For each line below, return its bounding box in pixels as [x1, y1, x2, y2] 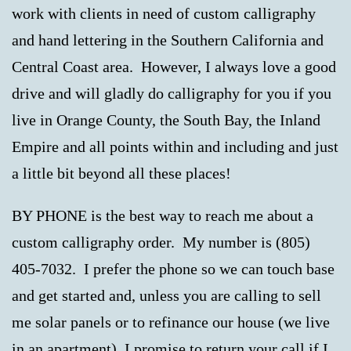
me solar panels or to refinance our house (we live [12, 313, 330, 331]
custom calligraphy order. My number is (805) [12, 233, 310, 251]
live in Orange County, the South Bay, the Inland [12, 110, 320, 128]
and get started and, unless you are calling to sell [12, 286, 321, 304]
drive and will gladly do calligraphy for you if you [12, 84, 331, 102]
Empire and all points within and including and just [12, 137, 338, 155]
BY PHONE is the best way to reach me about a [12, 206, 313, 224]
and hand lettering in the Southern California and [12, 31, 324, 49]
